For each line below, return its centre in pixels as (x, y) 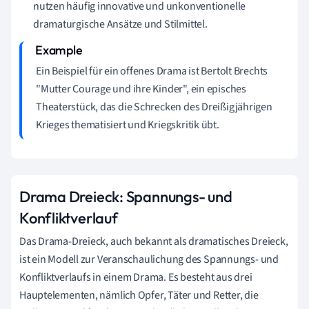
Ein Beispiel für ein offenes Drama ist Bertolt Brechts (152, 71)
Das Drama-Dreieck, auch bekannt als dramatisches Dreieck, (154, 241)
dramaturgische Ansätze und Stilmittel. (120, 24)
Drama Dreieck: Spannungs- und (126, 196)
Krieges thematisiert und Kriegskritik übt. (128, 124)
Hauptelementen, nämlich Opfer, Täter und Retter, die (139, 295)
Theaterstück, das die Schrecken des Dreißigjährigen (154, 107)
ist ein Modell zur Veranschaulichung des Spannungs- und (149, 259)
